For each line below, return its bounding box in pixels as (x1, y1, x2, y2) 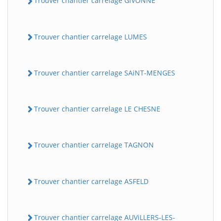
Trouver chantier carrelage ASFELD (34, 176, 148, 186)
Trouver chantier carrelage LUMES (34, 32, 147, 41)
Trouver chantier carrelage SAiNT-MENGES (34, 68, 175, 77)
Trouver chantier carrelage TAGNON (34, 140, 154, 150)
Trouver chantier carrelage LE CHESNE (34, 104, 160, 114)
